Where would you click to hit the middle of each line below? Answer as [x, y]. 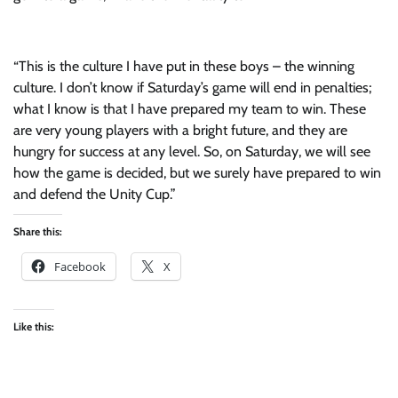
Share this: [38, 231]
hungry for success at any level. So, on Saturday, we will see [192, 151]
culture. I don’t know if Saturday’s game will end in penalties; [192, 88]
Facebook [80, 267]
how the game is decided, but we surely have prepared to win [197, 173]
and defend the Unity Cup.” [95, 194]
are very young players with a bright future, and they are [180, 130]
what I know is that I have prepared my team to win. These [190, 109]
